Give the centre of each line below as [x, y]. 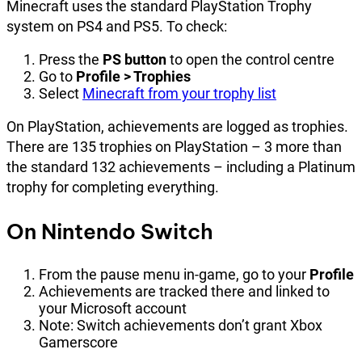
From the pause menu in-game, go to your [174, 274]
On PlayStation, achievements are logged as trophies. [177, 126]
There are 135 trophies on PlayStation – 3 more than [174, 146]
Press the [71, 59]
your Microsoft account [113, 308]
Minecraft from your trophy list [179, 93]
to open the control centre [250, 59]
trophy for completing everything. [113, 187]
